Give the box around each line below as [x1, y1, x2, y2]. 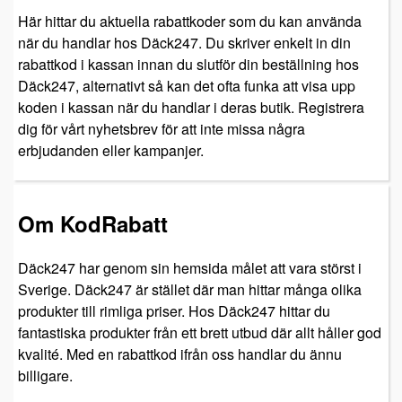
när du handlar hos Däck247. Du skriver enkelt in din [18, 32, 351, 54]
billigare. [18, 364, 73, 386]
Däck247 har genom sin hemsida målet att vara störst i [18, 257, 362, 278]
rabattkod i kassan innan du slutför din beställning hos [18, 54, 359, 75]
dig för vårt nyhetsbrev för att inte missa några [18, 118, 305, 140]
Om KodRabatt [18, 207, 168, 239]
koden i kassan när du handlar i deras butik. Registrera [18, 97, 364, 118]
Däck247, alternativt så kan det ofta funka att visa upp [18, 75, 355, 97]
